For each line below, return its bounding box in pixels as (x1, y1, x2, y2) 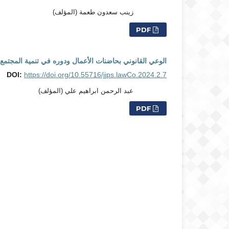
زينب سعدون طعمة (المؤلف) (52, 8, 133, 16)
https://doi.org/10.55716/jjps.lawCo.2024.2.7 (24, 70, 167, 79)
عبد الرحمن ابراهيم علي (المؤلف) (38, 86, 133, 95)
